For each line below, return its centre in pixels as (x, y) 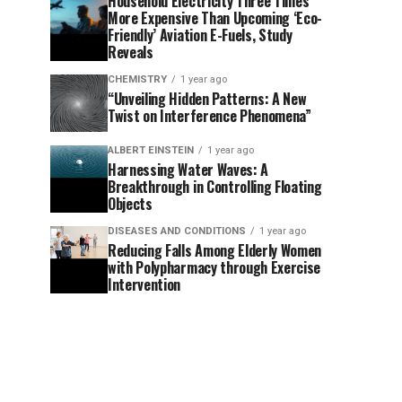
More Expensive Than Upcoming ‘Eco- (215, 18)
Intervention (144, 284)
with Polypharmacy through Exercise (214, 267)
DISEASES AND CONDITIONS (177, 231)
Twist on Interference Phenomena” (210, 116)
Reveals (131, 52)
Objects (130, 204)
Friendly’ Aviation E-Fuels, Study (200, 35)
